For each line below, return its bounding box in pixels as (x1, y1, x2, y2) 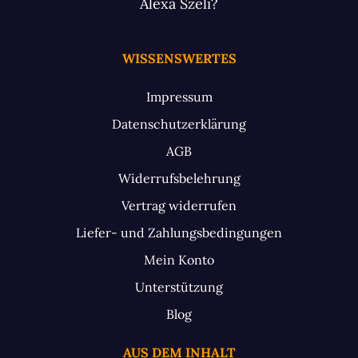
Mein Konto (144, 251, 214, 268)
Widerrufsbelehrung (117, 169, 241, 186)
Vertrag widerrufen (121, 197, 237, 213)
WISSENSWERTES (121, 50, 237, 66)
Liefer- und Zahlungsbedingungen (76, 224, 282, 241)
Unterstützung (135, 278, 223, 295)
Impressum (145, 88, 213, 105)
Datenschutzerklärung (112, 115, 246, 132)
